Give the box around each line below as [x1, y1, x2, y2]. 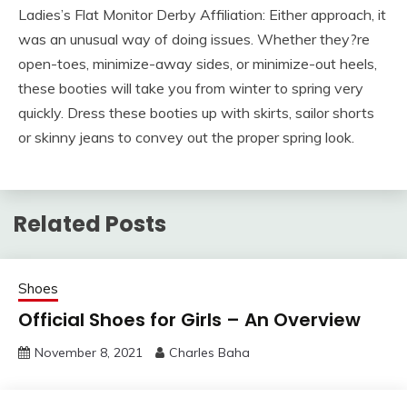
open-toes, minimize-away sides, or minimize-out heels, [18, 54, 377, 73]
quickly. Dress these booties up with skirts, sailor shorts [18, 103, 374, 122]
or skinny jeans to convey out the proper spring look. [18, 127, 354, 146]
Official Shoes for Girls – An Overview [18, 306, 361, 333]
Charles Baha [169, 343, 250, 361]
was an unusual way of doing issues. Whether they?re [18, 29, 370, 48]
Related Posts [14, 208, 166, 239]
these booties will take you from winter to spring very [18, 78, 363, 97]
